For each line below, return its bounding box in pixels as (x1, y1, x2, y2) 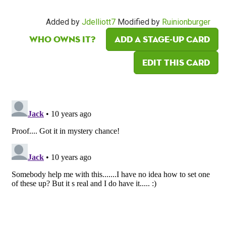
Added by (46, 17, 82, 27)
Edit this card (142, 56, 210, 69)
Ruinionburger (162, 17, 210, 27)
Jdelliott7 (82, 17, 116, 27)
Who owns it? (29, 33, 95, 45)
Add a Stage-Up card (115, 33, 210, 45)
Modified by (116, 17, 162, 27)
